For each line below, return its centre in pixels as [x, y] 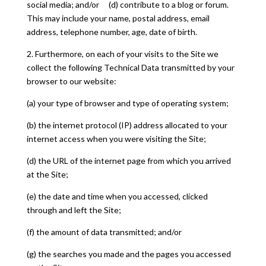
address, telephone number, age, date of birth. [112, 32]
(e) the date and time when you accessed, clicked [117, 196]
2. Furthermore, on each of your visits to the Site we [122, 54]
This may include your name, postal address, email [118, 18]
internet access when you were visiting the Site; [116, 139]
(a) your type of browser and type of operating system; [127, 103]
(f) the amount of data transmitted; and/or [104, 232]
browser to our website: [71, 81]
